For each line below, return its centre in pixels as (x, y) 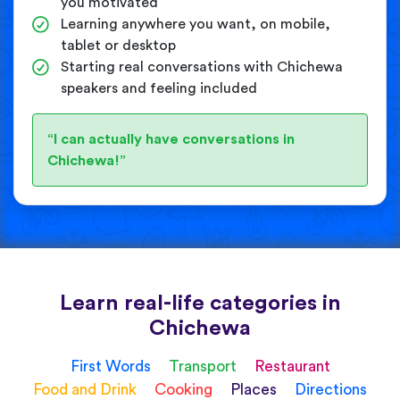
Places (255, 389)
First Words (112, 366)
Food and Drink (87, 389)
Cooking (185, 389)
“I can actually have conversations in (171, 139)
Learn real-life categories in (200, 303)
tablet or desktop (118, 45)
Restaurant (292, 366)
